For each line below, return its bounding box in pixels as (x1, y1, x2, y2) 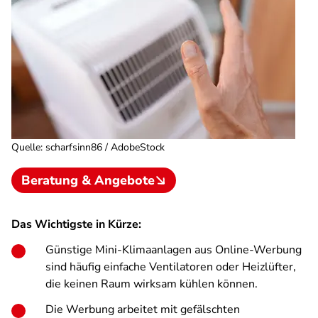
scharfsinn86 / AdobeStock (45, 141, 165, 154)
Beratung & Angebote (21, 172, 155, 189)
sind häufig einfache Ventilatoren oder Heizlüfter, (45, 259, 296, 275)
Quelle (11, 141, 40, 154)
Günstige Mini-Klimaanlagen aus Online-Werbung (45, 242, 302, 258)
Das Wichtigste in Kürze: (11, 216, 141, 232)
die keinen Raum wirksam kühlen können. (45, 276, 258, 292)
